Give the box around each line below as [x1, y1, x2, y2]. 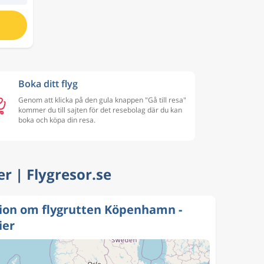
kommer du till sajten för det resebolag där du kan [18, 105, 182, 115]
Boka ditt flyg [18, 77, 78, 90]
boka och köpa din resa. [18, 115, 95, 125]
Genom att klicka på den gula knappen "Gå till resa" [18, 95, 186, 105]
